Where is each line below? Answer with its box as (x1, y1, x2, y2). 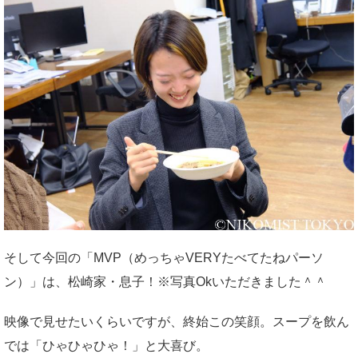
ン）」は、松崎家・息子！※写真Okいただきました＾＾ (4, 274, 327, 288)
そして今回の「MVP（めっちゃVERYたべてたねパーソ (4, 250, 324, 265)
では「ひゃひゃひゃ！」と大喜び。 (4, 338, 209, 352)
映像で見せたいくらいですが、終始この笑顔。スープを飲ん (4, 314, 349, 328)
